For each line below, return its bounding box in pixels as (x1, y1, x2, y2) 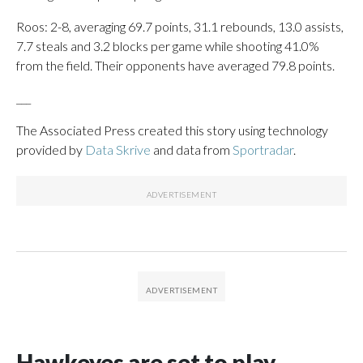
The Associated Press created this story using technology (16, 122, 328, 138)
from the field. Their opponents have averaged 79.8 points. (16, 57, 335, 73)
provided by (16, 141, 85, 157)
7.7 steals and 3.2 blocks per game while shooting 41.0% (16, 37, 319, 53)
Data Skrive (85, 141, 151, 157)
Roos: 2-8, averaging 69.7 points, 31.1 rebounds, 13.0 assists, (16, 18, 344, 34)
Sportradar (233, 141, 293, 157)
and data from (151, 141, 233, 157)
